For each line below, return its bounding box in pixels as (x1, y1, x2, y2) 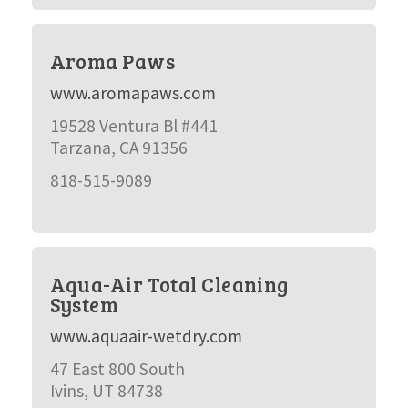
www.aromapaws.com (49, 82, 216, 104)
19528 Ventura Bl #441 (49, 115, 218, 137)
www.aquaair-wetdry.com (49, 325, 242, 347)
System (49, 291, 119, 318)
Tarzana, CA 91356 (49, 137, 188, 158)
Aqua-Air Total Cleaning (49, 270, 289, 298)
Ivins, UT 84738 (49, 380, 163, 402)
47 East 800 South (49, 358, 185, 380)
